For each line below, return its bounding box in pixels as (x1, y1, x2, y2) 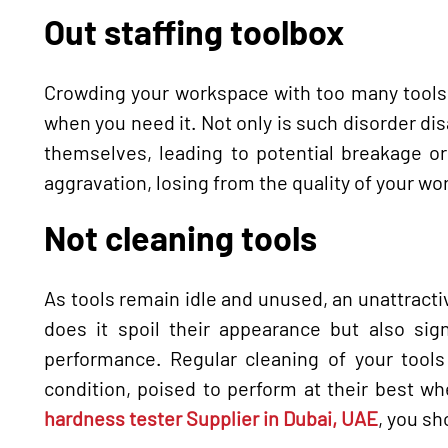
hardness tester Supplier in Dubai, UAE (44, 405, 378, 430)
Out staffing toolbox (44, 10, 344, 52)
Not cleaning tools (44, 216, 317, 258)
